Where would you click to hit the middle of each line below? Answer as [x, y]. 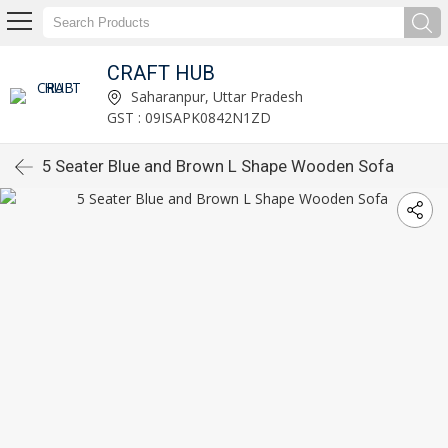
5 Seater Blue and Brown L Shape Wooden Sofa [218, 166]
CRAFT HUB [161, 72]
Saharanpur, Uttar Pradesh [215, 96]
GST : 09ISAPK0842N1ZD [189, 117]
